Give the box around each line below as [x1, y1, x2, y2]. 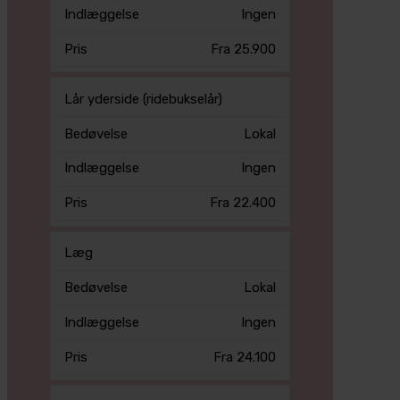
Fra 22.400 [210, 195, 277, 212]
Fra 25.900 [211, 40, 277, 57]
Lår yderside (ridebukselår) [63, 90, 222, 107]
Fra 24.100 [213, 348, 277, 365]
